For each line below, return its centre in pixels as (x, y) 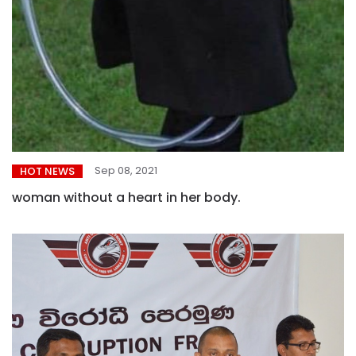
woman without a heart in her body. (203, 198)
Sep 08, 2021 (126, 171)
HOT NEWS (47, 172)
